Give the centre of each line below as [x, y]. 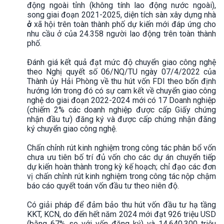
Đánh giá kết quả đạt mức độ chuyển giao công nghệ [121, 62]
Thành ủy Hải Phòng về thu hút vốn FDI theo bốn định [121, 81]
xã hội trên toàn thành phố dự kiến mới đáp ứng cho [125, 24]
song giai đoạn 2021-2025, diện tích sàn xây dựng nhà [121, 14]
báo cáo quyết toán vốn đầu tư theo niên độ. [104, 185]
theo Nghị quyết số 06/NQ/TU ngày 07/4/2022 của [121, 71]
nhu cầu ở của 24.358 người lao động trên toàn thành [121, 33]
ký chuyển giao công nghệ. [73, 128]
